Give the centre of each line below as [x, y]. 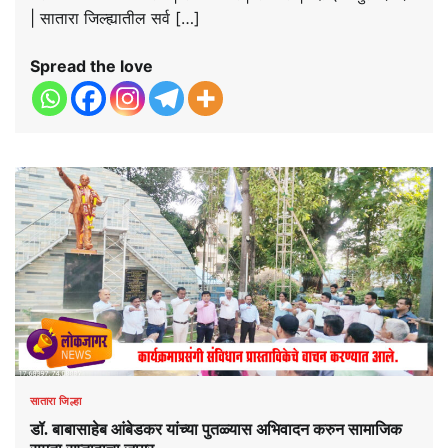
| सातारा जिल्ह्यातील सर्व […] [115, 18]
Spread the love [91, 66]
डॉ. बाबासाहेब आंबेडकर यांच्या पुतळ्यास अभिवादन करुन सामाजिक [216, 429]
